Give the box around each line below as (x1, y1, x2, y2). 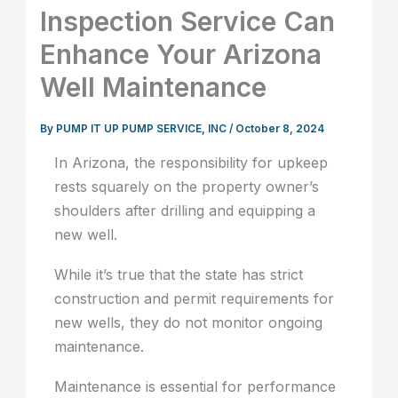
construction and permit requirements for (54, 290, 335, 308)
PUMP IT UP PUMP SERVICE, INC (56, 122, 230, 135)
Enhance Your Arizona (40, 37, 322, 70)
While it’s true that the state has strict (54, 266, 304, 284)
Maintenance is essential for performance (54, 378, 337, 396)
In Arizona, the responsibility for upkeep (54, 154, 329, 172)
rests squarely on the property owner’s (54, 178, 320, 196)
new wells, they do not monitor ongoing (54, 314, 323, 332)
